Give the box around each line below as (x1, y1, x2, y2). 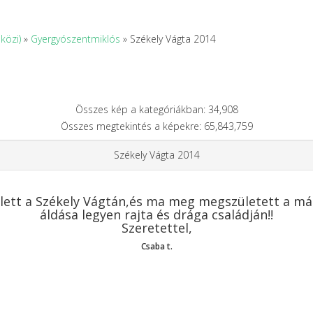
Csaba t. (140, 240, 173, 252)
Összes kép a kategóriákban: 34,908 (75, 102, 238, 116)
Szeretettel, (121, 219, 192, 236)
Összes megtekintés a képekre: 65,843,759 (60, 119, 253, 133)
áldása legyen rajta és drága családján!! (40, 205, 273, 223)
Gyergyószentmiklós (31, 32, 120, 45)
